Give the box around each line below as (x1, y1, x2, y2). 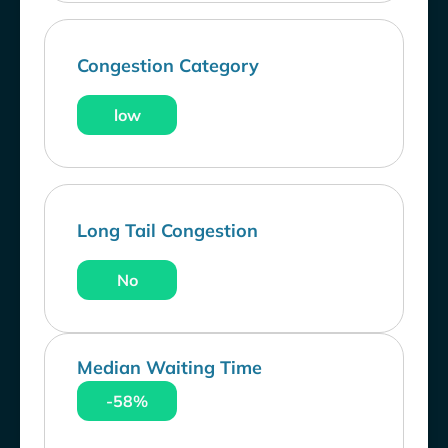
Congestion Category (77, 54, 259, 78)
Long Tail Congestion (77, 219, 258, 243)
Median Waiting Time (77, 356, 262, 380)
